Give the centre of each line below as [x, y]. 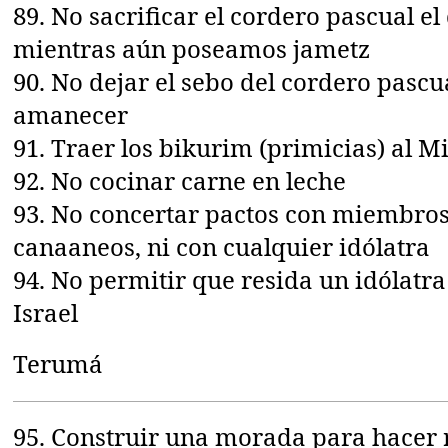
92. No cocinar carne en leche [180, 180]
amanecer [71, 114]
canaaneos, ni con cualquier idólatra [222, 246]
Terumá [58, 363]
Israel [46, 312]
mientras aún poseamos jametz [192, 48]
